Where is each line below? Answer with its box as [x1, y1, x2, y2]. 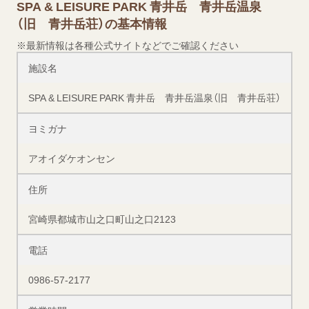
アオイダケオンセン [28, 151, 115, 166]
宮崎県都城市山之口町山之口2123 [28, 212, 176, 226]
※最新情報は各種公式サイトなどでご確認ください [17, 38, 239, 52]
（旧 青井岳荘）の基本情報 [17, 14, 167, 33]
